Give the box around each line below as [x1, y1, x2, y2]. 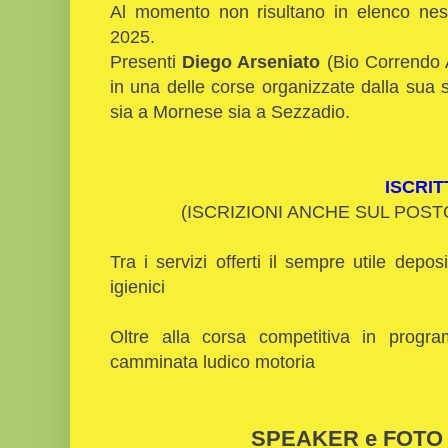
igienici [110, 275, 165, 297]
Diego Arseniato [182, 50, 327, 72]
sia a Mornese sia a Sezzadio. [110, 100, 355, 122]
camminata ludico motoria [110, 350, 315, 372]
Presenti [110, 50, 183, 72]
